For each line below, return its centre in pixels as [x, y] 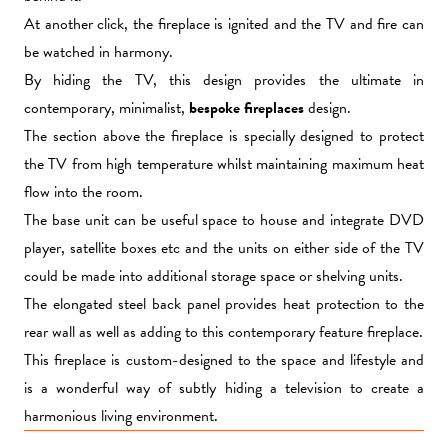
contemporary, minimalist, [106, 108]
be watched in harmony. [98, 52]
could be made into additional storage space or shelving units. [213, 276]
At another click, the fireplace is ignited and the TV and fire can [224, 24]
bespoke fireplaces [246, 108]
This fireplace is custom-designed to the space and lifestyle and [224, 360]
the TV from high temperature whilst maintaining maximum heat [224, 164]
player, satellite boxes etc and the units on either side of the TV [224, 248]
